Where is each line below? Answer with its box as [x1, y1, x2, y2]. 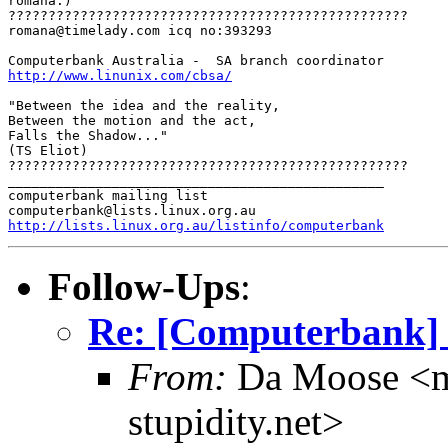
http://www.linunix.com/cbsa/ [8, 67, 232, 83]
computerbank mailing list [8, 187, 208, 203]
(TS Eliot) [8, 142, 96, 158]
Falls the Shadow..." [8, 127, 176, 143]
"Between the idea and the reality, [8, 97, 288, 113]
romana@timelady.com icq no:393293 [8, 22, 280, 38]
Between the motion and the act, [8, 112, 264, 128]
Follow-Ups [48, 264, 240, 308]
